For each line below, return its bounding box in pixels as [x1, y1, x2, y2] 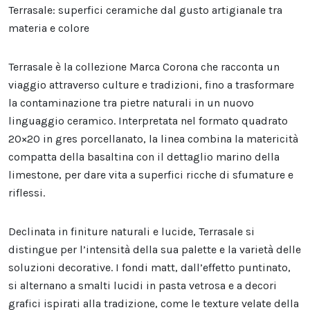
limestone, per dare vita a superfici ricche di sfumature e [8, 168, 293, 182]
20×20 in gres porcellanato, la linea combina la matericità [8, 132, 298, 146]
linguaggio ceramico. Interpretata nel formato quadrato [8, 114, 288, 128]
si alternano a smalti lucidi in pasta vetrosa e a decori [8, 279, 277, 293]
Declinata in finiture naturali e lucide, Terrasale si [8, 225, 255, 239]
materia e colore [8, 21, 89, 35]
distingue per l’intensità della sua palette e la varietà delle [8, 243, 301, 257]
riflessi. [8, 186, 45, 200]
